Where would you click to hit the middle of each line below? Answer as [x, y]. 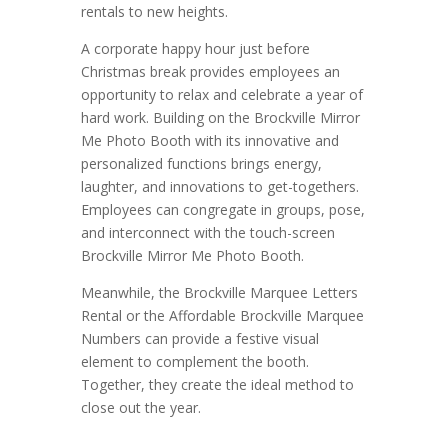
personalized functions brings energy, [201, 163]
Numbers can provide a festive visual [199, 338]
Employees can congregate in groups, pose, [222, 209]
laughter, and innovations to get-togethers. [219, 186]
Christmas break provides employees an [210, 71]
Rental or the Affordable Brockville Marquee [222, 315]
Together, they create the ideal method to [217, 384]
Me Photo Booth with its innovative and [209, 140]
